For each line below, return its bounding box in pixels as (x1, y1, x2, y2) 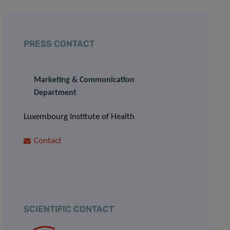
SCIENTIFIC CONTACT (24, 204, 114, 214)
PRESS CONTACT (24, 39, 95, 49)
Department (34, 89, 77, 97)
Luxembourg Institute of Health (24, 112, 135, 121)
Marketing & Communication (34, 76, 135, 84)
